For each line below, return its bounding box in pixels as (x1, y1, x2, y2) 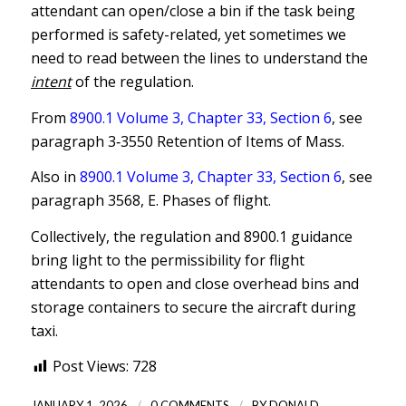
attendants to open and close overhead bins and (30, 273, 359, 294)
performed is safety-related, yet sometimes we (30, 24, 346, 45)
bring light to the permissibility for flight (30, 249, 304, 270)
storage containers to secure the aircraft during (30, 296, 356, 317)
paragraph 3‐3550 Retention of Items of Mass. (30, 130, 344, 151)
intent (30, 72, 72, 92)
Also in (30, 167, 80, 188)
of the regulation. (71, 72, 194, 92)
